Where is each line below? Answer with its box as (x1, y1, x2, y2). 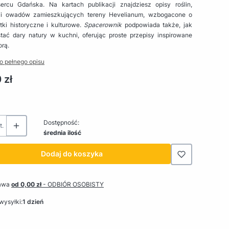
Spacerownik (84, 20, 122, 29)
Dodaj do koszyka (40, 149, 103, 158)
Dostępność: (43, 118, 79, 126)
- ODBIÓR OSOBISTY (43, 180, 104, 188)
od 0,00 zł (11, 180, 43, 188)
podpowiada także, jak (122, 20, 193, 29)
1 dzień (22, 197, 43, 205)
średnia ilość (43, 128, 81, 136)
